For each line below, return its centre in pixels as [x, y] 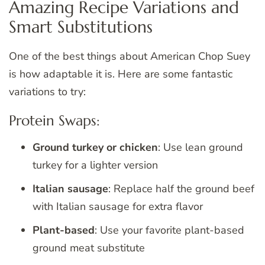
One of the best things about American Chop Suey [130, 56]
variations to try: [47, 92]
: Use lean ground [201, 148]
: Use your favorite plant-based [169, 230]
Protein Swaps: [54, 121]
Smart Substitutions [81, 27]
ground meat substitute [89, 248]
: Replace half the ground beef [181, 189]
